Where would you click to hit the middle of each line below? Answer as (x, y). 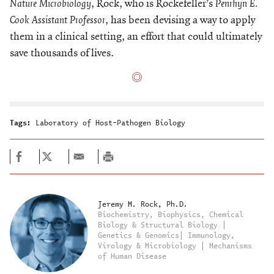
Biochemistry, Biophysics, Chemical (170, 215)
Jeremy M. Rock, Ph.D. (143, 204)
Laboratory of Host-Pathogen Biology (110, 123)
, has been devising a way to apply (180, 20)
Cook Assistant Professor (57, 20)
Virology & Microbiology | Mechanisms (175, 246)
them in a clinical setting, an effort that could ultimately (136, 37)
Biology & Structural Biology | (162, 225)
